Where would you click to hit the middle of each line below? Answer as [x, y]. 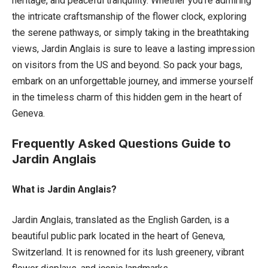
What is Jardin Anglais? [64, 189]
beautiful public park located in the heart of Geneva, [118, 236]
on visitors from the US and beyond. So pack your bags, [127, 65]
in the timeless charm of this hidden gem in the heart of [127, 97]
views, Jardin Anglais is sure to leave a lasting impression [133, 48]
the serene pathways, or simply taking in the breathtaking [130, 32]
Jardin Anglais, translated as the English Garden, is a [121, 220]
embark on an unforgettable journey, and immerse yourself [133, 81]
